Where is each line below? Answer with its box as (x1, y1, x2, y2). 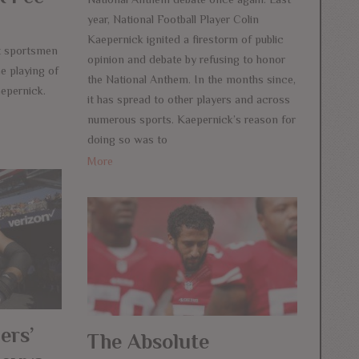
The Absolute (87, 329, 209, 353)
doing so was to (87, 132, 167, 146)
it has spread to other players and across (87, 92, 290, 106)
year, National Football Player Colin (87, 12, 259, 26)
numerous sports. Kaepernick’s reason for (87, 112, 296, 126)
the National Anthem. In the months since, (87, 72, 296, 86)
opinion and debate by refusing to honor (87, 52, 285, 66)
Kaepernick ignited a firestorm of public (87, 32, 284, 46)
